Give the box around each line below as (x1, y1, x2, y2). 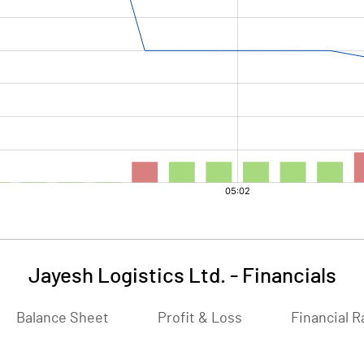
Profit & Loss (158, 311, 242, 326)
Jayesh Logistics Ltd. (28, 266, 226, 287)
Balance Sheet (16, 311, 109, 326)
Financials (241, 266, 336, 287)
